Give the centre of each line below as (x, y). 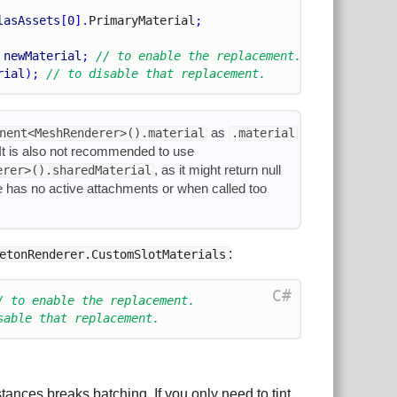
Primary (114, 21)
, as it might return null (217, 169)
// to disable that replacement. (156, 74)
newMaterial (43, 56)
